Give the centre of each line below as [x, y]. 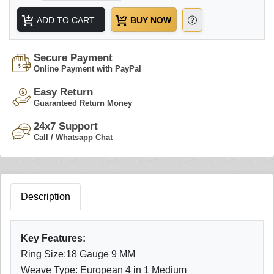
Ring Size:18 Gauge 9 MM [78, 254]
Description [46, 197]
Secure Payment [73, 58]
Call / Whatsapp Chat [73, 138]
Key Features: [53, 239]
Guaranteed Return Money [83, 103]
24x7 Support [66, 127]
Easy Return [63, 92]
